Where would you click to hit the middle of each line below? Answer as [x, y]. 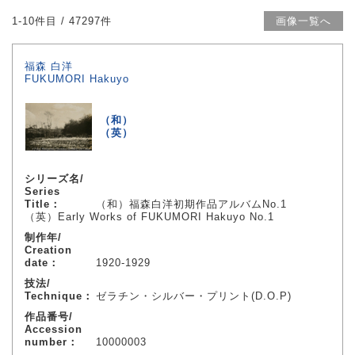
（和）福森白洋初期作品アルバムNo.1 [191, 204]
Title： [43, 204]
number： [52, 342]
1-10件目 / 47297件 [62, 21]
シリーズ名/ [54, 179]
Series [42, 191]
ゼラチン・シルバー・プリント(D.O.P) [194, 296]
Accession [53, 329]
